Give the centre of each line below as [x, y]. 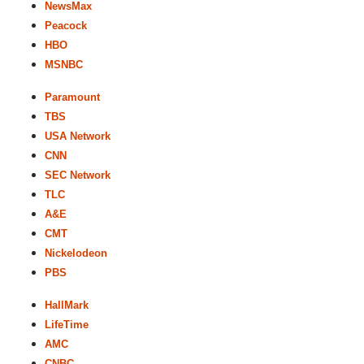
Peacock [66, 26]
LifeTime [67, 325]
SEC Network [78, 175]
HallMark [67, 305]
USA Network [78, 136]
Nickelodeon [76, 253]
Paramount [72, 97]
